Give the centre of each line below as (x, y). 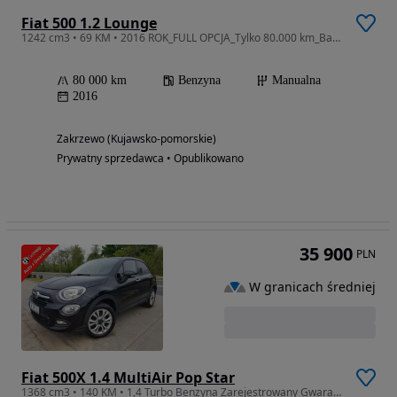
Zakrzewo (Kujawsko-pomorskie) (136, 139)
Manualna (296, 81)
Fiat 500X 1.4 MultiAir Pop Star (128, 378)
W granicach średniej (312, 286)
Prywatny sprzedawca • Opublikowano (150, 159)
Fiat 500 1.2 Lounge (89, 23)
